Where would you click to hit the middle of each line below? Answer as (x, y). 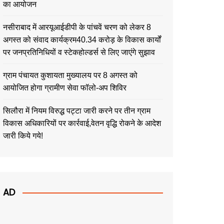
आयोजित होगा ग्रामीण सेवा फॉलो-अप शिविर (65, 88)
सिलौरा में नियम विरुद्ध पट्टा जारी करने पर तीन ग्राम (77, 111)
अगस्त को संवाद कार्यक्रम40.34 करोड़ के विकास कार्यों (82, 40)
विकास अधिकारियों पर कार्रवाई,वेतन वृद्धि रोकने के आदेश (82, 123)
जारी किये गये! (23, 136)
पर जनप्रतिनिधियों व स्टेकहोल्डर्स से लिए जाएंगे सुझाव (79, 52)
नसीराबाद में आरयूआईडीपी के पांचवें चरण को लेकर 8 (77, 27)
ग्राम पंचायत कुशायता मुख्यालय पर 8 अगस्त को (70, 75)
